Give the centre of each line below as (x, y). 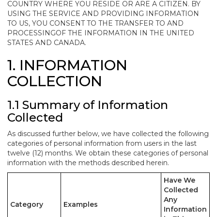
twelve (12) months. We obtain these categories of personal (108, 153)
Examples (81, 204)
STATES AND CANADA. (47, 43)
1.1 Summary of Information (88, 105)
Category (27, 204)
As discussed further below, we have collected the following (108, 134)
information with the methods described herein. (88, 163)
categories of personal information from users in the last (102, 143)
